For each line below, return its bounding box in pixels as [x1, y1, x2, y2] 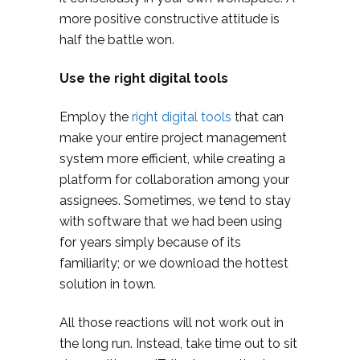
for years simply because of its [59, 235, 241, 251]
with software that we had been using [59, 214, 282, 230]
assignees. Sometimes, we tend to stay [59, 193, 291, 209]
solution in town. [59, 276, 156, 292]
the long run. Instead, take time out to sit [59, 336, 297, 352]
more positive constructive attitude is [59, 11, 280, 27]
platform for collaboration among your [59, 172, 289, 188]
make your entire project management [59, 130, 287, 146]
